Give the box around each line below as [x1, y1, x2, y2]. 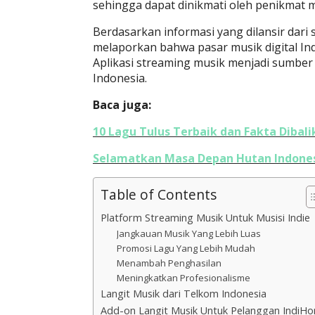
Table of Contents [101, 185, 217, 204]
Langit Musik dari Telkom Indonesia [101, 287, 266, 300]
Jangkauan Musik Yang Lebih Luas [116, 227, 261, 240]
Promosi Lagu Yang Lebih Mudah [116, 242, 255, 255]
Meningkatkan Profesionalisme [116, 271, 250, 284]
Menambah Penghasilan [116, 257, 221, 269]
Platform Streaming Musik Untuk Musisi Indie [101, 211, 310, 224]
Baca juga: [93, 97, 151, 112]
